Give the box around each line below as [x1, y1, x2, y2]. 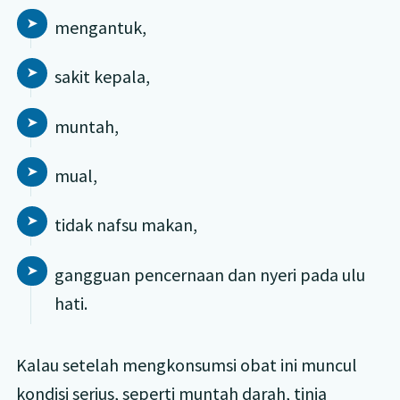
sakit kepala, [54, 65, 150, 88]
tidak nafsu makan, [54, 213, 197, 237]
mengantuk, [54, 15, 146, 38]
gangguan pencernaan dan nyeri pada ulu [54, 262, 365, 286]
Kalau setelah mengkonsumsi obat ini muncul [15, 353, 357, 376]
